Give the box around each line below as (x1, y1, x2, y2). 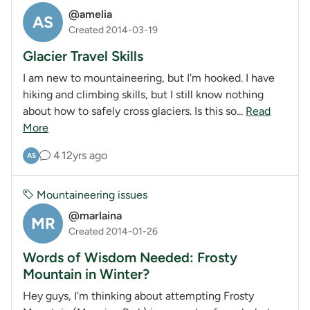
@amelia (69, 8, 112, 21)
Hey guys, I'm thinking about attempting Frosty (23, 289, 254, 302)
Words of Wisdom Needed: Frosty (23, 248, 237, 266)
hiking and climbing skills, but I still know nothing (23, 87, 264, 101)
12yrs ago (62, 148, 107, 162)
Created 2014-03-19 (69, 24, 158, 37)
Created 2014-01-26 (69, 226, 158, 238)
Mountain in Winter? (23, 265, 149, 282)
